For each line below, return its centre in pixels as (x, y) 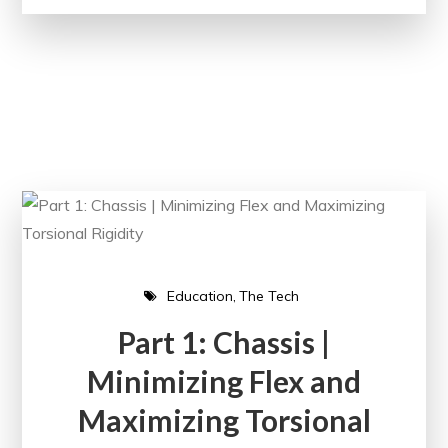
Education (200, 295)
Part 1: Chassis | (224, 342)
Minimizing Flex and (224, 381)
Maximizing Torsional (224, 420)
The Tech (269, 295)
